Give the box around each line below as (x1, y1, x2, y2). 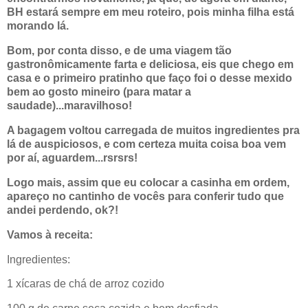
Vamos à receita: (7, 228, 93, 241)
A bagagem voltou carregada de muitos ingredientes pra (7, 124, 300, 137)
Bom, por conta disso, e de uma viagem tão (7, 45, 232, 57)
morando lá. (7, 20, 69, 32)
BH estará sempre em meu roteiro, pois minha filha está (7, 6, 294, 19)
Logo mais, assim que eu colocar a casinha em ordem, (7, 176, 289, 188)
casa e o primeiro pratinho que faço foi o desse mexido (7, 72, 292, 85)
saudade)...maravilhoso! (7, 100, 132, 112)
